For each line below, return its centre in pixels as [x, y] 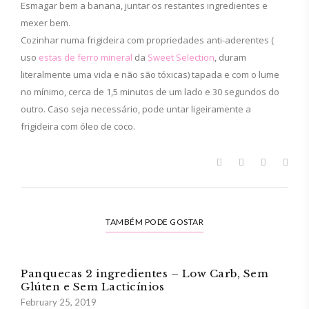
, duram [230, 57]
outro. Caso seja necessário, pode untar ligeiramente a [136, 109]
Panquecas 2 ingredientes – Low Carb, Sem [144, 273]
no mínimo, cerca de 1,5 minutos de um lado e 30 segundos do [150, 92]
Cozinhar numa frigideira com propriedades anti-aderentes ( [147, 40]
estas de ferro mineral [86, 57]
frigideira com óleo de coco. [78, 126]
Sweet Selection [181, 57]
